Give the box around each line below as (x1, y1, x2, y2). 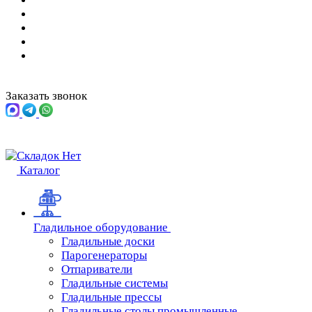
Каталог (19, 164, 60, 177)
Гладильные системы (61, 276, 168, 290)
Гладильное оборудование (33, 221, 168, 234)
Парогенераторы (61, 249, 147, 262)
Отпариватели (61, 263, 132, 276)
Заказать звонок (6, 89, 87, 102)
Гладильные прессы (61, 290, 162, 304)
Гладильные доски (61, 235, 155, 248)
